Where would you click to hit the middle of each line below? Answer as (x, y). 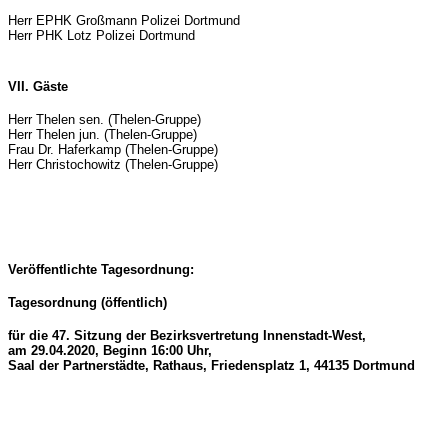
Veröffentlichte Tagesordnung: (101, 269)
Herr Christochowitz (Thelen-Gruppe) (113, 164)
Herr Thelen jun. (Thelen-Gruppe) (102, 134)
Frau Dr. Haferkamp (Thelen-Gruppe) (113, 149)
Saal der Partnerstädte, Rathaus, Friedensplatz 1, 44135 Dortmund (211, 365)
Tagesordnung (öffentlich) (87, 302)
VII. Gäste (38, 86)
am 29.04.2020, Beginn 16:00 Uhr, (110, 350)
